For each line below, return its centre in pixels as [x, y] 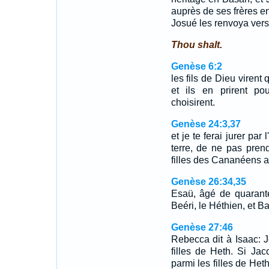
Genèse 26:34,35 [208, 182]
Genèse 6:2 [196, 66]
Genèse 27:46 [202, 227]
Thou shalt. [196, 45]
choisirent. [193, 102]
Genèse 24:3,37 [206, 124]
